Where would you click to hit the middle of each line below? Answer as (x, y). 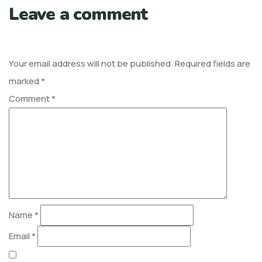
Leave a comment (78, 14)
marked (25, 81)
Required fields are (213, 63)
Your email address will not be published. (91, 63)
